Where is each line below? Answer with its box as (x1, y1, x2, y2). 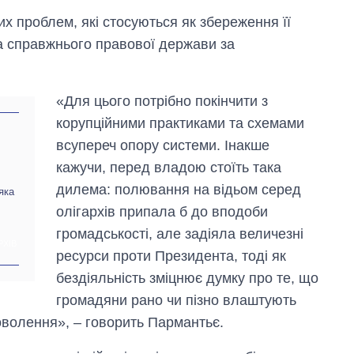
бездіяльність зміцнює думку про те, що (56, 269, 319, 286)
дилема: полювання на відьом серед (56, 181, 302, 198)
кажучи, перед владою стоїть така (56, 159, 282, 175)
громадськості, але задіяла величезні (56, 225, 304, 242)
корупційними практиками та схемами (56, 115, 305, 131)
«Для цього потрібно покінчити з (56, 92, 269, 109)
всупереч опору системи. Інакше (56, 137, 270, 153)
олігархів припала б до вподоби (56, 203, 269, 220)
